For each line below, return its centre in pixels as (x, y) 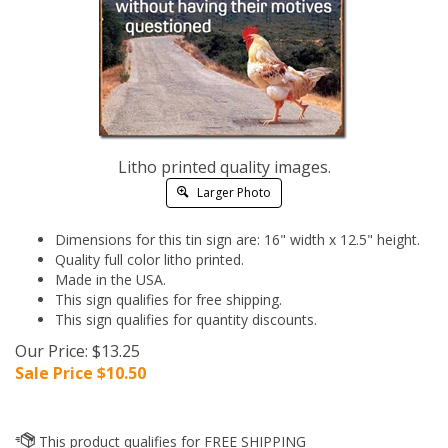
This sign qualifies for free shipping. (168, 299)
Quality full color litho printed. (149, 259)
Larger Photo (232, 192)
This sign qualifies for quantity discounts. (186, 319)
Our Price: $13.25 (77, 351)
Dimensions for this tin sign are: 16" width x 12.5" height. (237, 239)
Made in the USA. (110, 279)
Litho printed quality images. (224, 167)
